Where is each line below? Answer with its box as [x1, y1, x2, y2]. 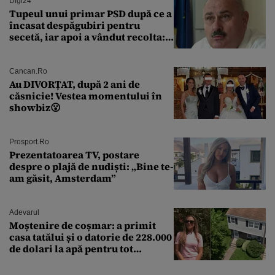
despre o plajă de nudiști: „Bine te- [9, 159, 174, 173]
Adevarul [9, 207, 39, 217]
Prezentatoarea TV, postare [9, 147, 139, 161]
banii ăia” [9, 53, 56, 67]
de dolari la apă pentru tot [9, 241, 133, 255]
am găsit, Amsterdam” [9, 171, 116, 185]
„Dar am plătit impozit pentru [9, 41, 152, 55]
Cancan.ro [9, 66, 47, 76]
